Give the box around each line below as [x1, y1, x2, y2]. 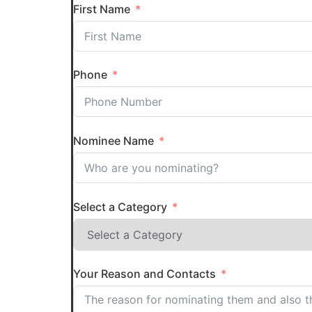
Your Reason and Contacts [73, 267, 216, 281]
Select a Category [73, 199, 167, 214]
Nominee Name [73, 134, 154, 148]
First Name [73, 1, 130, 16]
